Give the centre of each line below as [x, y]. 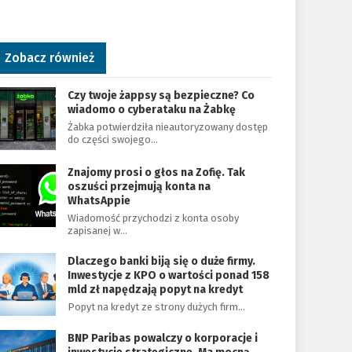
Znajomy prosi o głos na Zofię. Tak [156, 172]
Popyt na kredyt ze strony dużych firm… [156, 307]
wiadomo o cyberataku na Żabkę [151, 110]
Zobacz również [49, 58]
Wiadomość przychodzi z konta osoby [153, 218]
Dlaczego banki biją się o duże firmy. [161, 261]
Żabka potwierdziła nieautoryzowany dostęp [167, 127]
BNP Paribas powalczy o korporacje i [162, 338]
